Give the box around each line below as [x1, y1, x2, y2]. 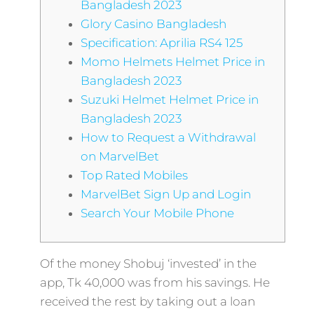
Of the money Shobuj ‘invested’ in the [39, 257, 257, 271]
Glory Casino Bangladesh [80, 17, 226, 31]
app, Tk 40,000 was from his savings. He [39, 275, 270, 289]
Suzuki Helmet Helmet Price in [80, 93, 259, 107]
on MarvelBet [80, 149, 159, 163]
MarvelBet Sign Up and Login [80, 187, 251, 201]
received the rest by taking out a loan [39, 294, 255, 308]
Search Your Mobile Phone [80, 206, 234, 220]
